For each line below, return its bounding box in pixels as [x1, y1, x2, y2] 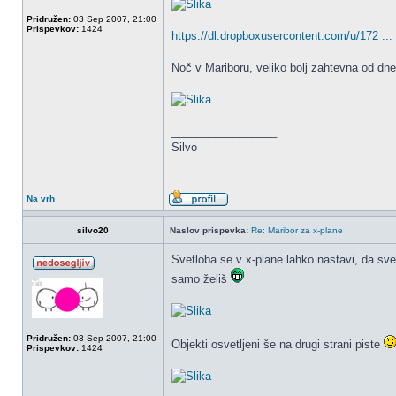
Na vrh [27, 194, 55, 203]
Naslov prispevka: [170, 225, 248, 235]
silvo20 [77, 225, 109, 235]
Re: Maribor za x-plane [251, 225, 343, 235]
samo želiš [171, 272, 231, 286]
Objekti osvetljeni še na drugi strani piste [171, 338, 384, 351]
